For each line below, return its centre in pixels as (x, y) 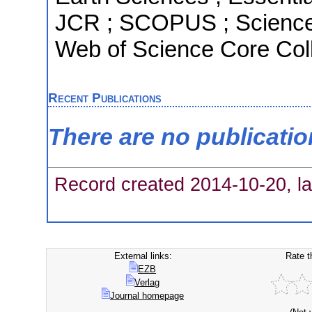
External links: (143, 256)
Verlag (147, 282)
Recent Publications (105, 98)
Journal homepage (147, 296)
